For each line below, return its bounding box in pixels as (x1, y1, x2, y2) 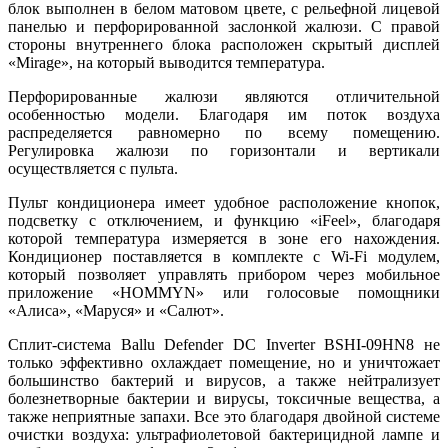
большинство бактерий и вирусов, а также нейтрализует (8, 371, 440, 389)
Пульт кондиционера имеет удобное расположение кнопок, (8, 193, 440, 211)
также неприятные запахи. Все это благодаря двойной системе (8, 407, 440, 425)
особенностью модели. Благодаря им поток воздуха (8, 105, 440, 123)
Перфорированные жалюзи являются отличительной (8, 87, 440, 105)
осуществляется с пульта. (8, 159, 178, 177)
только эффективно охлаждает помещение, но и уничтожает (8, 353, 440, 371)
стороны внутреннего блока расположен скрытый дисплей (8, 35, 440, 53)
